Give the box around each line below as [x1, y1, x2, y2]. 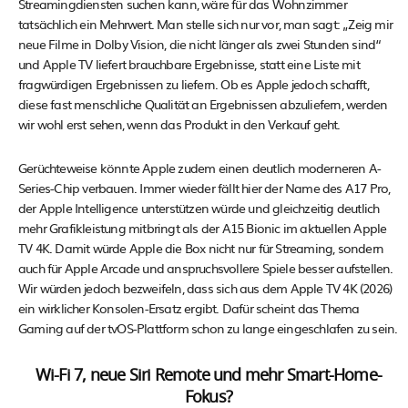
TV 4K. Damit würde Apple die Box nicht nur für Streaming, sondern [18, 239, 384, 258]
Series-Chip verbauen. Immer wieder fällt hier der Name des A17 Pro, [18, 178, 391, 198]
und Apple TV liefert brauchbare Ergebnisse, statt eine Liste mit [18, 55, 360, 74]
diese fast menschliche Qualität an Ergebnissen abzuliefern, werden [18, 95, 388, 114]
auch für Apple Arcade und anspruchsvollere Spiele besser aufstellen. [18, 259, 393, 278]
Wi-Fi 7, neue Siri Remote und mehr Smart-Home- [35, 368, 382, 385]
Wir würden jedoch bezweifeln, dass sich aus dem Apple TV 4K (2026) [18, 279, 393, 298]
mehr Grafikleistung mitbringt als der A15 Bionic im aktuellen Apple [18, 219, 387, 238]
